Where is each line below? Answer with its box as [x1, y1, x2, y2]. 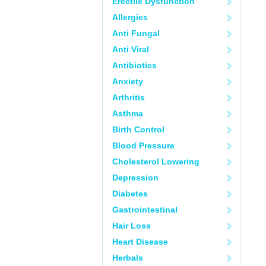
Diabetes [112, 189, 148, 198]
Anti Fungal [112, 28, 160, 38]
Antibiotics [112, 61, 157, 70]
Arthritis [112, 93, 145, 102]
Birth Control [112, 125, 164, 134]
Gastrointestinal [112, 205, 178, 214]
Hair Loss [112, 221, 151, 230]
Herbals [112, 253, 143, 262]
